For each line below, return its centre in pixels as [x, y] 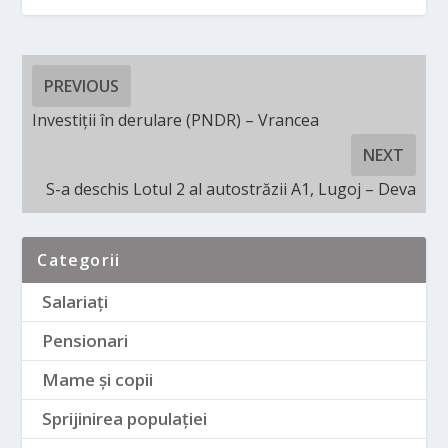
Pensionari [85, 340]
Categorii [79, 259]
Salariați [75, 301]
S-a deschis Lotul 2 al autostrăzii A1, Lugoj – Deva [230, 188]
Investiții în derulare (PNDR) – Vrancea [176, 119]
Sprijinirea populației [125, 418]
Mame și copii [98, 379]
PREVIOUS [82, 85]
